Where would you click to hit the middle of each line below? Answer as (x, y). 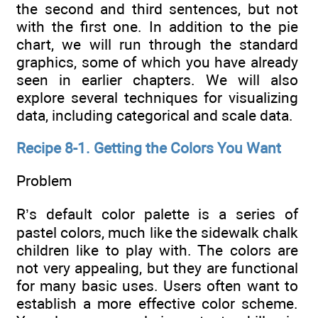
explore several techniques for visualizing (157, 97)
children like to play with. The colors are (157, 250)
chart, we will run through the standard (157, 44)
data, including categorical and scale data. (155, 115)
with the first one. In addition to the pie (157, 26)
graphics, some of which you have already (157, 62)
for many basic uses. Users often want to (157, 285)
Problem (44, 181)
